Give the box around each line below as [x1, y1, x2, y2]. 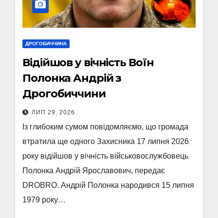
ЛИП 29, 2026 [32, 109, 75, 116]
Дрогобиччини [22, 87, 106, 100]
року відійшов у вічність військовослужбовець [22, 152, 188, 160]
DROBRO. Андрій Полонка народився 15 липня [22, 181, 194, 189]
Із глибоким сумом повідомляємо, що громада [22, 123, 188, 131]
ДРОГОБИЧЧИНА [25, 41, 67, 46]
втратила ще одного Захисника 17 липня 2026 [22, 137, 189, 145]
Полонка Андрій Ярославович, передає [22, 166, 165, 175]
